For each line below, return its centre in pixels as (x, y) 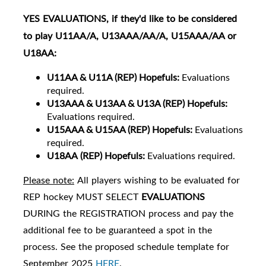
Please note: (49, 180)
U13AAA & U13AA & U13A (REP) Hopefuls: (137, 104)
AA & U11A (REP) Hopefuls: (122, 77)
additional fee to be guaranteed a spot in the (118, 230)
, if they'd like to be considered (172, 19)
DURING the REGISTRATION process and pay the (128, 213)
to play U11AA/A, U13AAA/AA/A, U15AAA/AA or (130, 36)
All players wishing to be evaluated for (157, 180)
